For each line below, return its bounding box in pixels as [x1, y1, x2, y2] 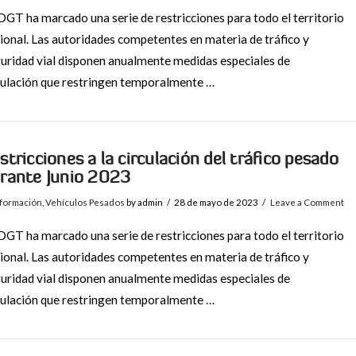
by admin [124, 197, 163, 208]
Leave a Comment [269, 197, 344, 208]
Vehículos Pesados [44, 197, 125, 208]
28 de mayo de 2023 [174, 197, 259, 208]
